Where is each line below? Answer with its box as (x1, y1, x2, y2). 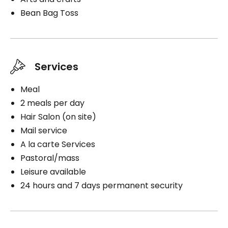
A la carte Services (20, 138, 95, 150)
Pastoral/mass (20, 152, 79, 164)
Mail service (20, 124, 67, 136)
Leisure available (20, 165, 86, 178)
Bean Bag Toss (20, 7, 78, 19)
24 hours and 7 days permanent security (20, 179, 183, 191)
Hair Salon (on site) (20, 110, 96, 123)
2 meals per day (20, 97, 84, 109)
